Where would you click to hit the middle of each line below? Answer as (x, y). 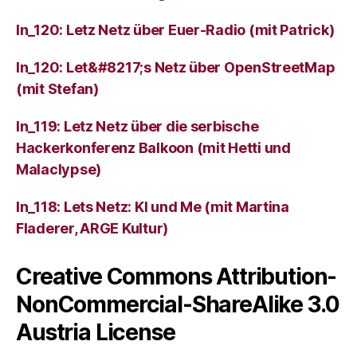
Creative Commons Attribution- (177, 277)
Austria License (96, 333)
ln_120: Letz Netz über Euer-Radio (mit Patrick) (175, 30)
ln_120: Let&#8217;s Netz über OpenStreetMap (176, 68)
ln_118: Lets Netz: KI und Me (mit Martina (153, 207)
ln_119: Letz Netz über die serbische (137, 127)
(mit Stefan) (57, 89)
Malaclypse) (59, 170)
